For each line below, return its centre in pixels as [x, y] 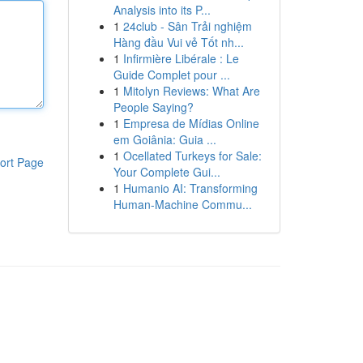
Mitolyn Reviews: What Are [191, 91]
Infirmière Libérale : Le [181, 58]
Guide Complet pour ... [171, 75]
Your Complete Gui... [167, 172]
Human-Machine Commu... [182, 204]
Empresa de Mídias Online [191, 123]
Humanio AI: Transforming [190, 188]
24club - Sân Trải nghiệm [187, 26]
